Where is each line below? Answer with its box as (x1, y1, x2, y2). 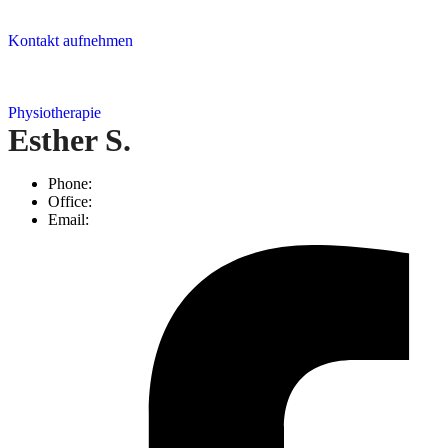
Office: (48, 193, 92, 211)
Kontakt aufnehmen (8, 32, 133, 50)
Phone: (48, 175, 92, 193)
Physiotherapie (8, 104, 101, 122)
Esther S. (8, 122, 131, 159)
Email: (48, 211, 89, 229)
